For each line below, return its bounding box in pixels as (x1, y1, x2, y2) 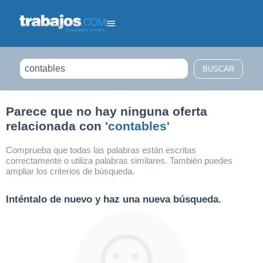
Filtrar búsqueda (23, 100, 76, 108)
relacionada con (6, 119, 105, 133)
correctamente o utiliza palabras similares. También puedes (6, 156, 232, 166)
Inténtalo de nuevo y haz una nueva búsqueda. (6, 194, 221, 205)
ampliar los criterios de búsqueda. (6, 166, 134, 176)
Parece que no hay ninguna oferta (6, 104, 207, 118)
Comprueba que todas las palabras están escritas (6, 145, 196, 155)
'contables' (105, 119, 170, 133)
